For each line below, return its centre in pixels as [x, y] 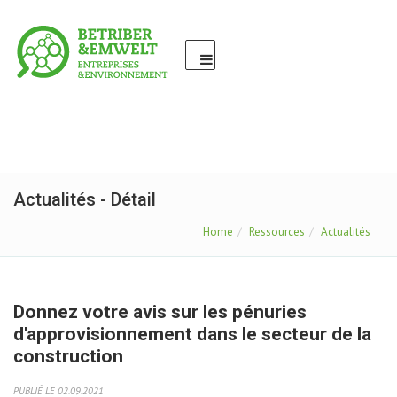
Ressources [277, 232]
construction [68, 356]
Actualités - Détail [85, 199]
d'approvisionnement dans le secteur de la [192, 334]
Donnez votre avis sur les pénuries [160, 312]
